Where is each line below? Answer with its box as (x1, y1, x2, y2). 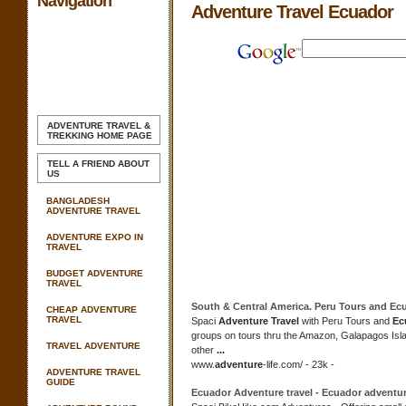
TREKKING (47, 130, 94, 140)
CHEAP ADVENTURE (46, 304, 137, 314)
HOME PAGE (94, 130, 152, 140)
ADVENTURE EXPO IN (46, 232, 143, 242)
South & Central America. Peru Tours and (191, 301, 390, 312)
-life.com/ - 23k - (263, 359, 334, 370)
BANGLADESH (46, 196, 110, 206)
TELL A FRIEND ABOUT (47, 159, 150, 169)
